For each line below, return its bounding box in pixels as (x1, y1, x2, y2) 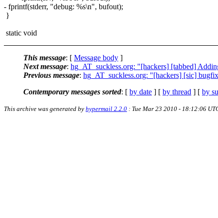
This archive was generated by (4, 105, 86, 112)
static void (4, 28, 37, 37)
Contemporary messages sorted (23, 87, 121, 96)
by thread (163, 87, 191, 96)
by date (129, 87, 152, 96)
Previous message (23, 71, 79, 79)
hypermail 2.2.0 (86, 105, 127, 112)
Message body (74, 53, 118, 62)
